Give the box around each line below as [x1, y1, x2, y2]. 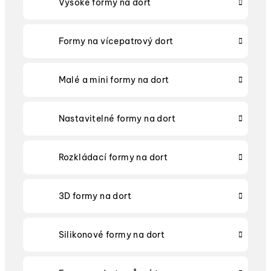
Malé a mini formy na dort [58, 74, 169, 85]
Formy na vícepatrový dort [58, 36, 174, 47]
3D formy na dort [58, 191, 131, 201]
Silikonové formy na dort [58, 229, 165, 240]
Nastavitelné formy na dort [58, 113, 175, 124]
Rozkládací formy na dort [58, 152, 168, 163]
